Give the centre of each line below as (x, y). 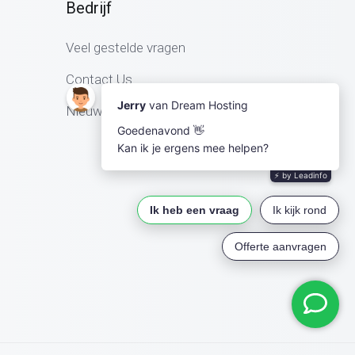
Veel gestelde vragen (125, 48)
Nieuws (88, 111)
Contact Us (99, 79)
